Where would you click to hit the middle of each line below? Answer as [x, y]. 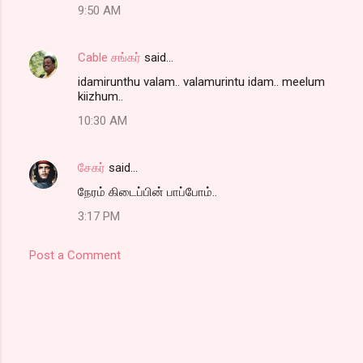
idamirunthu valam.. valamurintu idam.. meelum [201, 82]
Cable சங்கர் [109, 58]
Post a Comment [75, 256]
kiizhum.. [100, 97]
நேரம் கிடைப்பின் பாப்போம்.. [147, 192]
